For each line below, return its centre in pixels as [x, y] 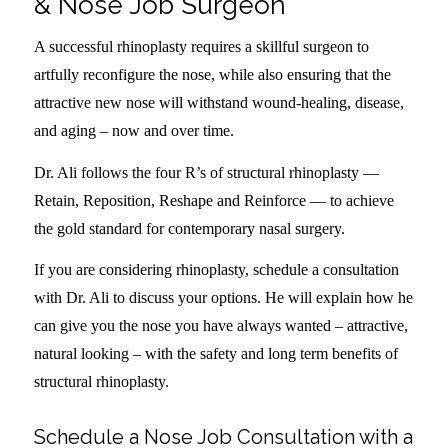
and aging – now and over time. [133, 130]
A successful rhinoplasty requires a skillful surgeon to [201, 46]
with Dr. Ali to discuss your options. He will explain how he [223, 298]
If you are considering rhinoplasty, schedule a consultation [216, 270]
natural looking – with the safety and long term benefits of [215, 354]
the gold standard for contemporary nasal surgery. [189, 228]
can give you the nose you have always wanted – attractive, [220, 326]
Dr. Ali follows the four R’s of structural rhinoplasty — [206, 172]
